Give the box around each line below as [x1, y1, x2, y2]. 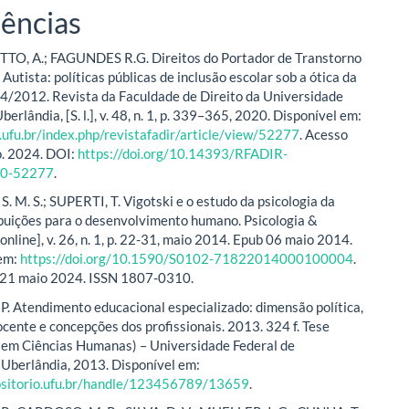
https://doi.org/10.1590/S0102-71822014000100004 [20, 250, 354, 267]
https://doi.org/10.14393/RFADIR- [78, 144, 288, 162]
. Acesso [299, 125, 349, 142]
